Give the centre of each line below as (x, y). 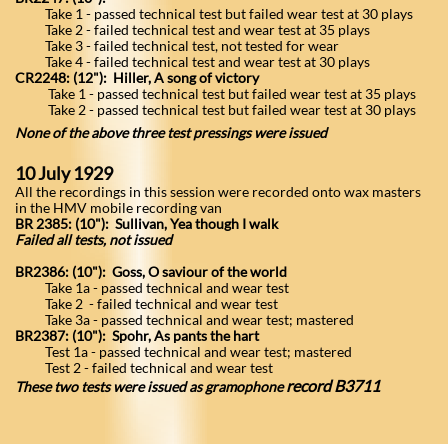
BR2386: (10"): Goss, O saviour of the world (151, 271)
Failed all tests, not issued (93, 239)
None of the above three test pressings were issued (171, 132)
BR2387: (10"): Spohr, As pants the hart (137, 335)
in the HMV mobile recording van (118, 207)
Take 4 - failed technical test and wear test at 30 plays (192, 61)
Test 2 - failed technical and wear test (144, 367)
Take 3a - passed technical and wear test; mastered (184, 319)
